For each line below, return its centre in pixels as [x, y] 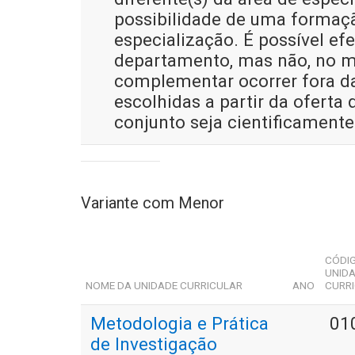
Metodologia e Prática [179, 324]
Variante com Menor [153, 203]
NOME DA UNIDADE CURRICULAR [164, 286]
